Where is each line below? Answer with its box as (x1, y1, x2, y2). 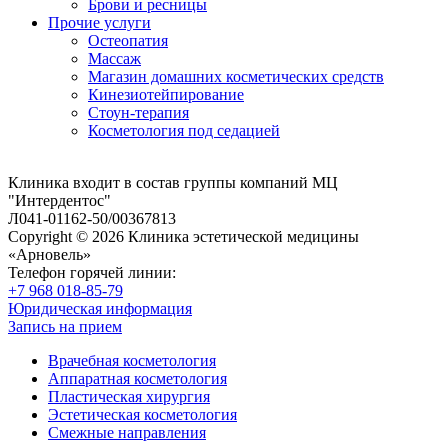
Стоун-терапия (88, 104, 189, 122)
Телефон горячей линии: (8, 264, 176, 282)
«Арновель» (8, 246, 91, 264)
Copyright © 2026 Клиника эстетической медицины (8, 228, 359, 246)
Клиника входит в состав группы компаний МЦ (8, 174, 338, 192)
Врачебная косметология (48, 352, 216, 370)
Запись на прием (8, 318, 122, 336)
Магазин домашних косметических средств (88, 68, 384, 86)
